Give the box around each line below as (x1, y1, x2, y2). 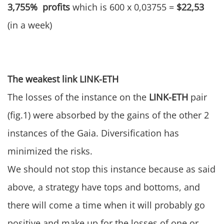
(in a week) (7, 19, 52, 31)
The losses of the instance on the (7, 91, 149, 103)
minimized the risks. (7, 145, 92, 157)
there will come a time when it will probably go (7, 199, 205, 211)
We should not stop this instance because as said (7, 163, 215, 175)
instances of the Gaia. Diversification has (7, 127, 179, 139)
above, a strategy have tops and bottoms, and (7, 181, 200, 193)
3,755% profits (7, 1, 72, 13)
